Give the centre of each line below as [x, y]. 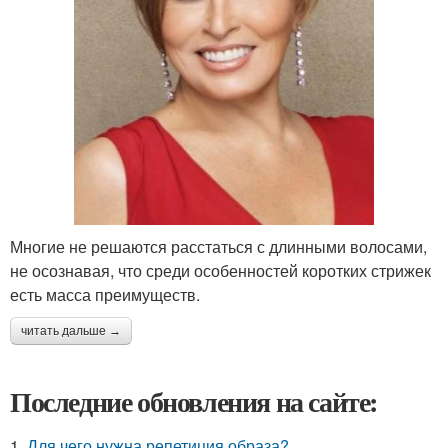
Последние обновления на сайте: [194, 401]
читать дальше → [71, 330]
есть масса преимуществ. [105, 294]
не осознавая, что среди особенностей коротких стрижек [220, 270]
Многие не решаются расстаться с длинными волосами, [218, 246]
